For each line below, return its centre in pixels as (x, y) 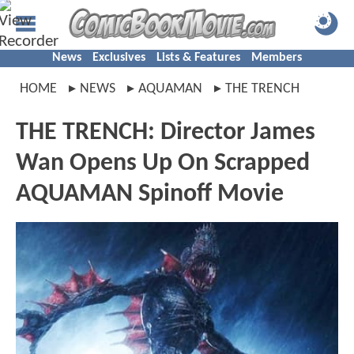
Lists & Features (198, 58)
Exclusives (119, 58)
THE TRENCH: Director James (166, 133)
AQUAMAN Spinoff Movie (150, 194)
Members (277, 58)
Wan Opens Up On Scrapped (163, 164)
